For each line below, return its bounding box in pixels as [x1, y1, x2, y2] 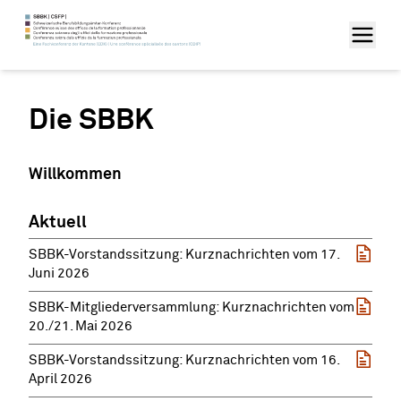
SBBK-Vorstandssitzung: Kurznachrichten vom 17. [29, 248, 339, 261]
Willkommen [29, 166, 122, 183]
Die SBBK [29, 107, 154, 135]
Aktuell [29, 213, 87, 231]
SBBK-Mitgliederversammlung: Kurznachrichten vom [29, 301, 354, 314]
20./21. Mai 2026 [29, 320, 132, 333]
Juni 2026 [29, 267, 90, 280]
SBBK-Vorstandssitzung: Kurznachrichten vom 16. [29, 354, 339, 367]
